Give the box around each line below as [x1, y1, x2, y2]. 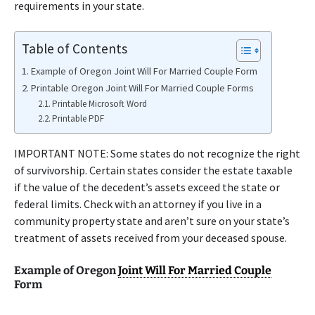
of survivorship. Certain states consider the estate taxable [14, 163, 292, 177]
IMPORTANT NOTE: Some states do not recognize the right [14, 146, 300, 160]
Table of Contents [22, 39, 127, 57]
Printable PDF [52, 112, 105, 124]
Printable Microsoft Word [52, 98, 148, 110]
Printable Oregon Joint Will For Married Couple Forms [30, 82, 254, 94]
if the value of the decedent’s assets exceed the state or [14, 180, 280, 194]
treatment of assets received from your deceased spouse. [14, 231, 287, 245]
